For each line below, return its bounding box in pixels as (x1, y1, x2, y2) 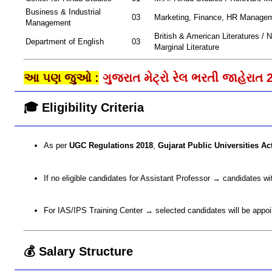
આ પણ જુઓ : (24, 71, 99, 85)
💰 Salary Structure (24, 244, 133, 258)
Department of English (25, 37, 104, 47)
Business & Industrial (25, 7, 101, 17)
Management (25, 18, 71, 28)
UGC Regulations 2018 (69, 140, 153, 150)
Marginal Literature (154, 42, 219, 52)
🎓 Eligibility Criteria (24, 101, 144, 115)
